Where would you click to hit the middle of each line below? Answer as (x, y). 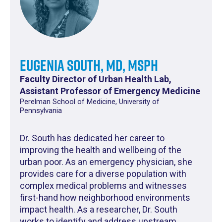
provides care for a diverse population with (103, 174)
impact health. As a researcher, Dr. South (99, 210)
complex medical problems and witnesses (103, 186)
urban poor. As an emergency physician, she (106, 162)
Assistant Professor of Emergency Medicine (110, 91)
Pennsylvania (41, 111)
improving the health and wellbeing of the (101, 150)
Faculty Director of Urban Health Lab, (96, 79)
